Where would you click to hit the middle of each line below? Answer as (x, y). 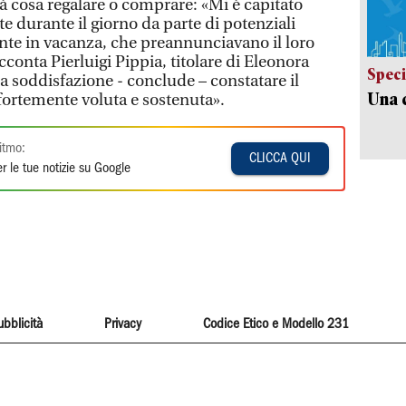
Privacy (122, 325)
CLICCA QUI (280, 159)
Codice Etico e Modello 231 (276, 325)
